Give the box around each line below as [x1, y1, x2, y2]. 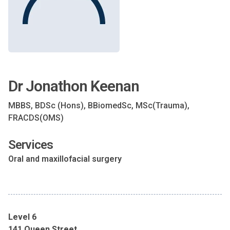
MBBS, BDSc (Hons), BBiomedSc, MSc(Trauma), [8, 101, 189, 110]
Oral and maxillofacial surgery [8, 154, 122, 164]
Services [8, 138, 53, 152]
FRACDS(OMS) [8, 113, 64, 123]
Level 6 [8, 212, 36, 222]
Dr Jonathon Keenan [8, 77, 139, 95]
